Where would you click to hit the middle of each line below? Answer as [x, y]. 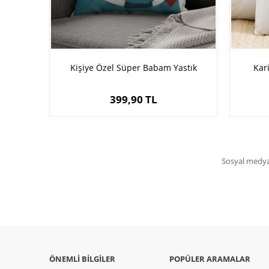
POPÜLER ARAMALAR [210, 259]
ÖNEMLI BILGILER [82, 259]
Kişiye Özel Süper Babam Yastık [133, 68]
